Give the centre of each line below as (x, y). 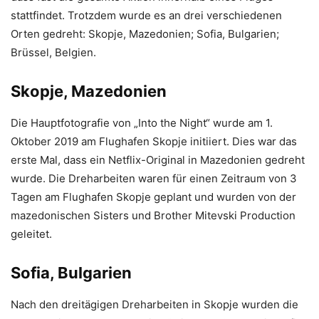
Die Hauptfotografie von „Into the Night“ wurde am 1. (142, 123)
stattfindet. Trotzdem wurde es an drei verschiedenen (146, 15)
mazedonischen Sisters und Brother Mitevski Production (153, 215)
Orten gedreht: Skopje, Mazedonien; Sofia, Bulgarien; (145, 34)
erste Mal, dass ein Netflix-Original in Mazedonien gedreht (158, 160)
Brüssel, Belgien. (53, 52)
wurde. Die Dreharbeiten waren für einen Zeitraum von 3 (154, 178)
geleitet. (31, 234)
